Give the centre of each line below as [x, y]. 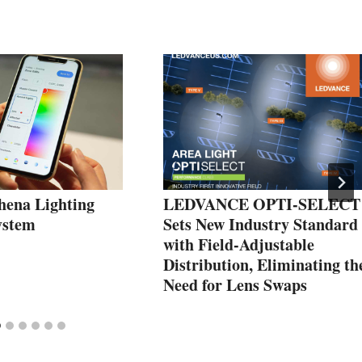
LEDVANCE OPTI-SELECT [262, 204]
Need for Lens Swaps [235, 284]
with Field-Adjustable [239, 244]
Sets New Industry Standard [261, 224]
